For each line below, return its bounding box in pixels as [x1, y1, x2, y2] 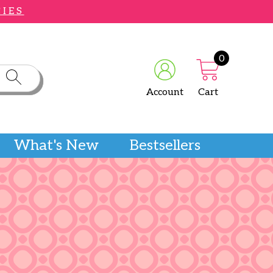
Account [146, 87, 183, 99]
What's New [13, 136, 99, 155]
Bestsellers [130, 136, 201, 155]
